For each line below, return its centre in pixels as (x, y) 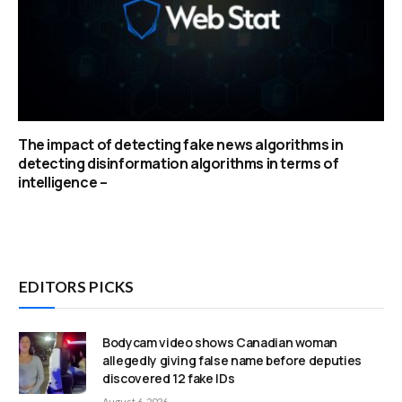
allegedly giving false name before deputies (232, 361)
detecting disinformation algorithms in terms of (179, 164)
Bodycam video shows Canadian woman (220, 343)
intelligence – (63, 183)
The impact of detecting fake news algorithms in (181, 145)
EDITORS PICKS (76, 287)
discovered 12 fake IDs (169, 379)
